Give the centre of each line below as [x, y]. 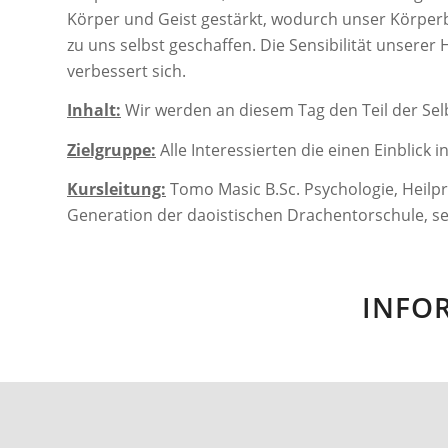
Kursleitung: [116, 189]
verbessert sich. [126, 70]
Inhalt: [94, 110]
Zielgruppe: [111, 149]
